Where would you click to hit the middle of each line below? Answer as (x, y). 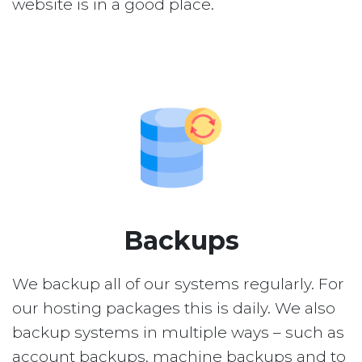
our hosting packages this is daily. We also (174, 309)
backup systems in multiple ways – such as (178, 333)
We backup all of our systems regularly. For (178, 284)
